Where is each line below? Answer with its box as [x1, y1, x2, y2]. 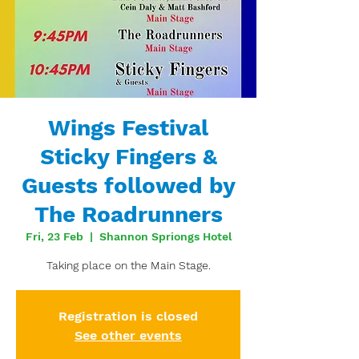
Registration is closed [58, 309, 198, 324]
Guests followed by [21, 172, 236, 199]
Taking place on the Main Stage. [46, 259, 211, 272]
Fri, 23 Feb [25, 230, 83, 243]
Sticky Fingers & [39, 143, 217, 170]
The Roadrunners [34, 201, 223, 228]
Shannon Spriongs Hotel [99, 230, 232, 243]
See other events [75, 328, 182, 343]
